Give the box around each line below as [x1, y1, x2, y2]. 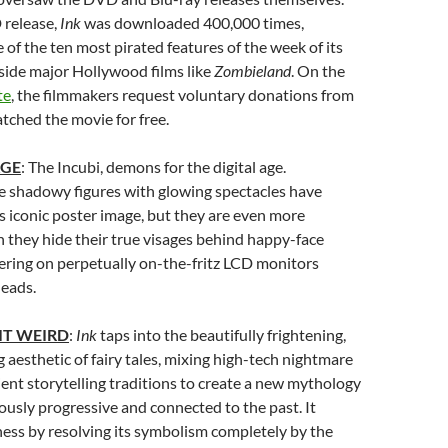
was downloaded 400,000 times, [81, 13, 304, 32]
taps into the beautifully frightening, [97, 325, 346, 344]
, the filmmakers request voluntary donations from [11, 85, 354, 104]
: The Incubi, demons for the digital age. [21, 157, 286, 176]
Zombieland [214, 61, 291, 80]
